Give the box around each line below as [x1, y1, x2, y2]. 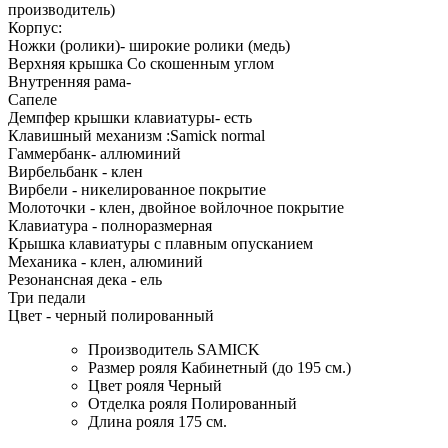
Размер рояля [88, 358, 177, 376]
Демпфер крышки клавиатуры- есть [8, 108, 252, 126]
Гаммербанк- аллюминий [8, 144, 181, 162]
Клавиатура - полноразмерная [8, 216, 212, 234]
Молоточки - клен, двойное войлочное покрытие [8, 198, 344, 216]
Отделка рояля [88, 394, 187, 412]
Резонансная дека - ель [8, 270, 162, 288]
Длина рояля [88, 412, 174, 430]
